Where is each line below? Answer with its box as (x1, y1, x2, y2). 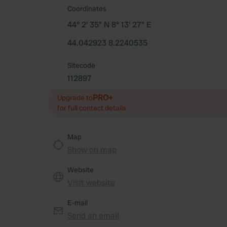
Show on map (67, 144, 117, 155)
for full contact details (57, 103, 126, 112)
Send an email (67, 210, 119, 221)
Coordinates (67, 4, 106, 13)
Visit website (67, 177, 115, 188)
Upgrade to (57, 93, 93, 102)
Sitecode (67, 61, 95, 70)
